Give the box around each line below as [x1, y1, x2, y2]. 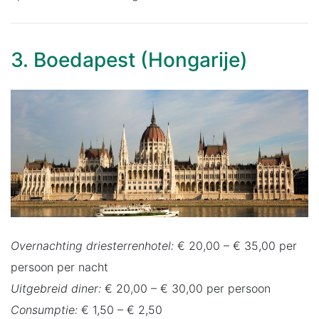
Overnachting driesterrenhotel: [11, 238, 174, 253]
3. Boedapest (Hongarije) [11, 47, 248, 72]
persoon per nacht [11, 259, 108, 274]
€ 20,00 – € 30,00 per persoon [101, 281, 271, 296]
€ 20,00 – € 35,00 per [174, 238, 297, 253]
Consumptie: [11, 302, 78, 317]
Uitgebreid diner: [11, 281, 101, 296]
